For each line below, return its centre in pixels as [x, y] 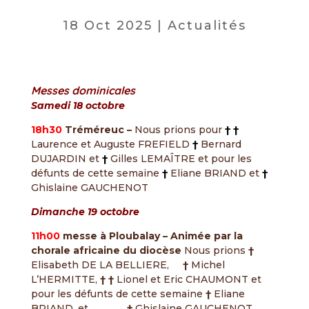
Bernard [219, 144]
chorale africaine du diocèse [106, 250]
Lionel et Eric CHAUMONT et [187, 279]
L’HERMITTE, [65, 279]
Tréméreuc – [97, 130]
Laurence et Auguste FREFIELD [111, 144]
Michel [206, 265]
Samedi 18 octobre [79, 106]
